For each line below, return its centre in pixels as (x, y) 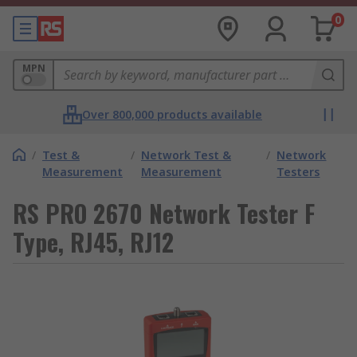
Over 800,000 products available (172, 114)
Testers (298, 172)
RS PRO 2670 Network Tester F (164, 213)
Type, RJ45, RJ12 (93, 242)
